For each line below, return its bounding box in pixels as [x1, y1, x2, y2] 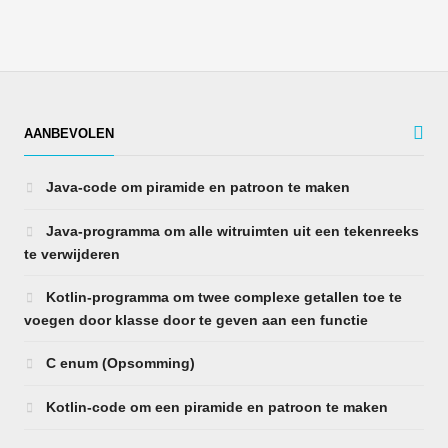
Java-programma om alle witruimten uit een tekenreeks [41, 223, 419, 240]
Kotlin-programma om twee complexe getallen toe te [41, 289, 402, 306]
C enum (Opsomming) [41, 355, 195, 372]
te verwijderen [23, 246, 120, 263]
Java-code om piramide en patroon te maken [41, 179, 350, 196]
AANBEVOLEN [23, 126, 114, 142]
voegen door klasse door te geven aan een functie [23, 312, 368, 329]
